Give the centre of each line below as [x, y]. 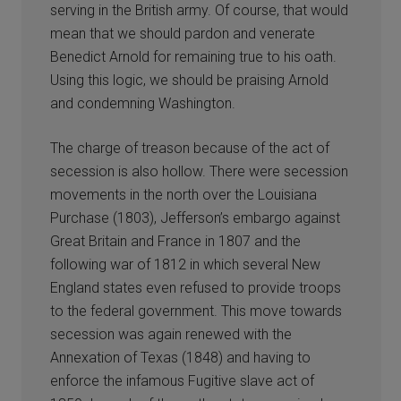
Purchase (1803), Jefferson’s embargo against [196, 218]
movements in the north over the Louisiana [184, 194]
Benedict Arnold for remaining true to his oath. [194, 56]
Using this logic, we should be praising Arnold [190, 80]
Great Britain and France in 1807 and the [176, 241]
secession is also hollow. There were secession [200, 171]
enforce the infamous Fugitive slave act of [183, 380]
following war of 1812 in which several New [186, 264]
